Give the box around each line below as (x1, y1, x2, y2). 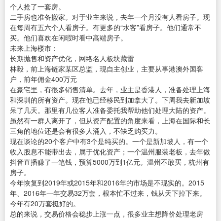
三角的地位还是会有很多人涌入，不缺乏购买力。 (10, 126, 162, 136)
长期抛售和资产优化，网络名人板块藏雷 (10, 53, 134, 64)
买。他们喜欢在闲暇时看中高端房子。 (10, 33, 127, 43)
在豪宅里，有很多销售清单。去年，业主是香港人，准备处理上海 (10, 84, 210, 95)
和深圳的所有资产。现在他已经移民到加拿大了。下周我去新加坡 (10, 95, 210, 105)
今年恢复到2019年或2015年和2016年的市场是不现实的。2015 (10, 178, 204, 188)
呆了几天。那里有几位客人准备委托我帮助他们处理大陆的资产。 (10, 105, 210, 115)
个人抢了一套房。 (10, 1, 65, 12)
